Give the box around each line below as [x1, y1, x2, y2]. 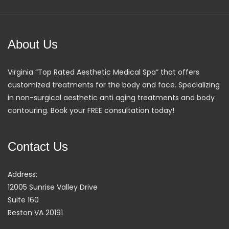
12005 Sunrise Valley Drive [8, 181, 98, 192]
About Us [8, 37, 58, 51]
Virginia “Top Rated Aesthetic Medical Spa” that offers [8, 66, 199, 77]
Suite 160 [8, 194, 39, 205]
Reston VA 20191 [8, 207, 63, 218]
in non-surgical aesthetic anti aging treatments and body [8, 92, 215, 103]
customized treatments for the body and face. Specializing [8, 79, 220, 90]
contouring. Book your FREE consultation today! [8, 105, 174, 116]
